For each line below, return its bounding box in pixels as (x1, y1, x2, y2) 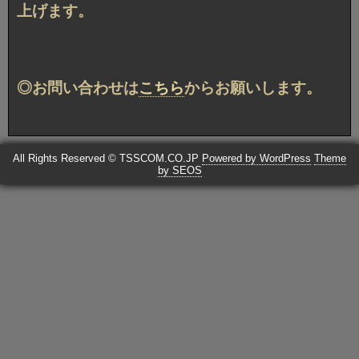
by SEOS (157, 163, 202, 176)
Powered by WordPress (202, 151, 311, 164)
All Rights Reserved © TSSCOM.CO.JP (13, 151, 202, 164)
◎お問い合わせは (17, 79, 139, 96)
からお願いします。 (184, 79, 321, 96)
